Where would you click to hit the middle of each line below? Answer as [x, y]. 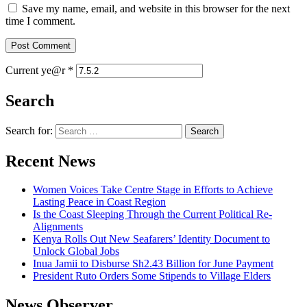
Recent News [50, 161]
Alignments [58, 227]
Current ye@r [37, 70]
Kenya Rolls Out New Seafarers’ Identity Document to [151, 239]
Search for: [29, 130]
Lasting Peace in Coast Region [99, 202]
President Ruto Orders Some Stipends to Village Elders [152, 276]
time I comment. [40, 21]
